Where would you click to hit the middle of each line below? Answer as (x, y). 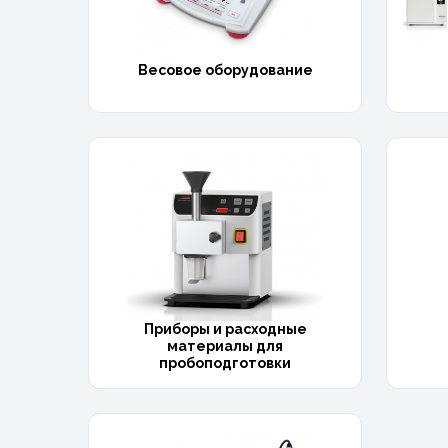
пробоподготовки (225, 362)
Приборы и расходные (225, 328)
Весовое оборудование (225, 70)
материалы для (225, 345)
